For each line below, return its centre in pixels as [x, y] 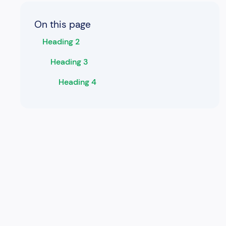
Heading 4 [77, 82]
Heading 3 [69, 62]
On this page [63, 24]
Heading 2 [61, 42]
